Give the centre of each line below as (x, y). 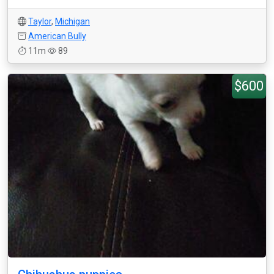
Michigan (72, 21)
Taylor (40, 21)
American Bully (57, 36)
